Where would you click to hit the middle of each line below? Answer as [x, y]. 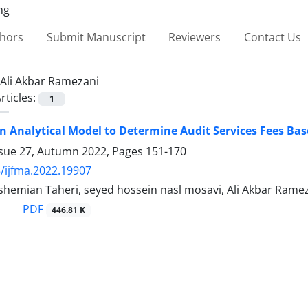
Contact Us [272, 37]
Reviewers [195, 37]
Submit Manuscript [96, 37]
